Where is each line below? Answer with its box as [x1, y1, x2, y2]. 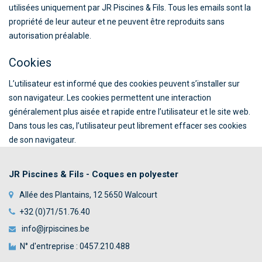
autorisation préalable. [9, 31, 91, 40]
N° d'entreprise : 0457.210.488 [20, 242, 130, 251]
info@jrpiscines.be [20, 224, 89, 233]
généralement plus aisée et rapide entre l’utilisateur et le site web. [9, 107, 250, 116]
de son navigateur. [9, 135, 76, 144]
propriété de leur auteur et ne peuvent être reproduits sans [9, 17, 225, 26]
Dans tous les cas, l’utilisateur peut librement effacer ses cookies [9, 121, 247, 130]
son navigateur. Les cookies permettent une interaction [9, 93, 211, 102]
